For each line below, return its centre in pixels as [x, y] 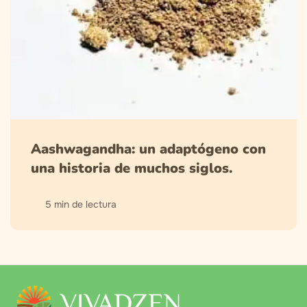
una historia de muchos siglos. [132, 169]
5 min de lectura [81, 205]
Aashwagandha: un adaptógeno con [148, 149]
